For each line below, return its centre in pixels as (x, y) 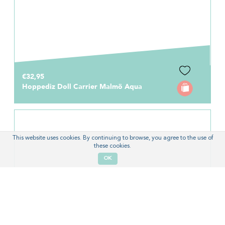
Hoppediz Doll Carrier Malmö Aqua (82, 86)
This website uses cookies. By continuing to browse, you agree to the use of (113, 138)
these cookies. (113, 146)
